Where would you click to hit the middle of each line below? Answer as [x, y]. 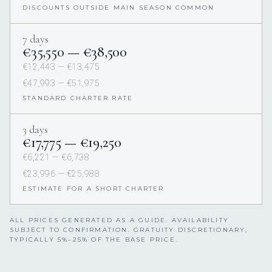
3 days [35, 130]
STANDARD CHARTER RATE [78, 98]
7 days [36, 39]
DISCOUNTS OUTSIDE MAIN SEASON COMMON [119, 8]
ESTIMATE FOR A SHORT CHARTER [93, 189]
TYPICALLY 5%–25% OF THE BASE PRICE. [94, 240]
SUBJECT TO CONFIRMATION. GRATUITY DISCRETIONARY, [129, 230]
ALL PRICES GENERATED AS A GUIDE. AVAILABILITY [120, 220]
